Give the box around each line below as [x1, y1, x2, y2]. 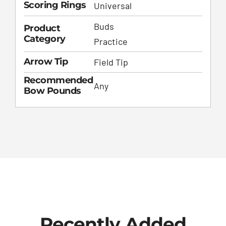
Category [23, 33, 66, 45]
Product [23, 23, 61, 34]
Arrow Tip [23, 56, 68, 68]
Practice [93, 36, 128, 47]
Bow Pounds [23, 85, 82, 97]
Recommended [23, 75, 93, 86]
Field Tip [93, 56, 128, 68]
